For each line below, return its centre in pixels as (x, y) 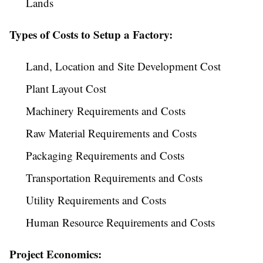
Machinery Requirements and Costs (106, 111)
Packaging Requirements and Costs (105, 156)
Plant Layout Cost (66, 89)
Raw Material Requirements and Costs (111, 133)
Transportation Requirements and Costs (114, 178)
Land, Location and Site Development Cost (123, 66)
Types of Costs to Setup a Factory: (91, 35)
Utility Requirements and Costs (96, 200)
